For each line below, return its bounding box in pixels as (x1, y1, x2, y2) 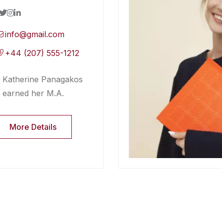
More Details (9, 121, 56, 132)
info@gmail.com (5, 29, 65, 39)
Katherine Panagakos (2, 74, 83, 84)
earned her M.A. (2, 88, 64, 98)
